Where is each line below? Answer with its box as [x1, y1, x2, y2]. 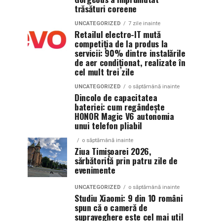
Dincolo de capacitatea [74, 91, 157, 104]
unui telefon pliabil [74, 119, 142, 132]
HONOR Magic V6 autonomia [74, 110, 174, 122]
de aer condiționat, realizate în [74, 56, 185, 69]
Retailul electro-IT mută [74, 28, 161, 40]
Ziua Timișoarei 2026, [74, 145, 151, 157]
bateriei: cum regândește [74, 100, 165, 113]
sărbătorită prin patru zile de [74, 154, 178, 167]
